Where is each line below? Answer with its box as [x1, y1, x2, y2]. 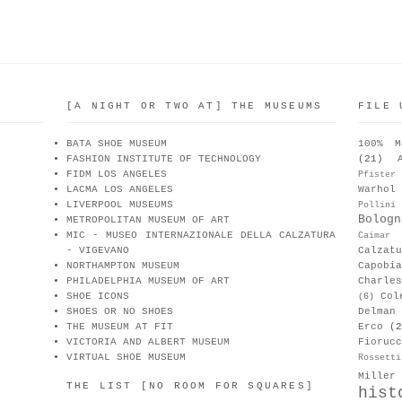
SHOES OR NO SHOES [66, 305, 173, 317]
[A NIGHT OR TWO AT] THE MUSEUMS [66, 100, 323, 111]
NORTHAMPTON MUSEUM [66, 259, 179, 271]
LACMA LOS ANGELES [66, 183, 173, 195]
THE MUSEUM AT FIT [66, 320, 173, 332]
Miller [358, 370, 396, 381]
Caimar [358, 230, 390, 240]
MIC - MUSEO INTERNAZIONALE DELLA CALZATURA [66, 229, 336, 240]
